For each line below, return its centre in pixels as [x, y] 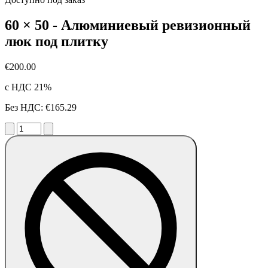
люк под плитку [57, 41]
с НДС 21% [28, 87]
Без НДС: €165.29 [41, 107]
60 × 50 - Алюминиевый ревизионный [128, 25]
